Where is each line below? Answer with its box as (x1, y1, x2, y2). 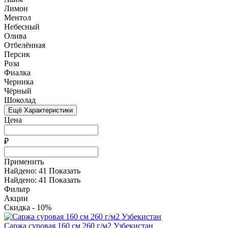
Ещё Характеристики (8, 106, 73, 114)
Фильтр (4, 184, 30, 193)
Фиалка (4, 68, 31, 77)
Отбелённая (4, 40, 45, 49)
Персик (4, 49, 30, 59)
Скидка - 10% (4, 203, 51, 212)
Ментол (4, 13, 31, 22)
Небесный (4, 22, 40, 31)
